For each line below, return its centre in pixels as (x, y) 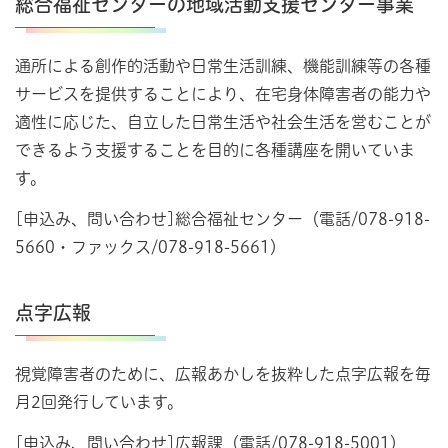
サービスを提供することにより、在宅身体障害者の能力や (223, 93)
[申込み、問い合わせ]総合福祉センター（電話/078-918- (222, 218)
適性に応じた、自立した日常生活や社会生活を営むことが (223, 121)
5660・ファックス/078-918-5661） (150, 246)
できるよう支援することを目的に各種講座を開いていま (215, 149)
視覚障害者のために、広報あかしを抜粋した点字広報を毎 (223, 373)
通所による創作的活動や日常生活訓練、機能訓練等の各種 (223, 65)
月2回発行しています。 (99, 401)
